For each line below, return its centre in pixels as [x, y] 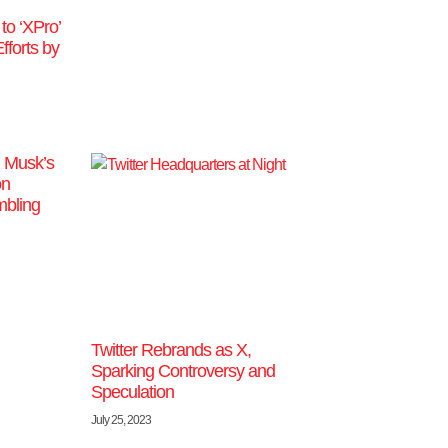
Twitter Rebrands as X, [171, 350]
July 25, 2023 [121, 420]
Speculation [133, 392]
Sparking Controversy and [183, 371]
